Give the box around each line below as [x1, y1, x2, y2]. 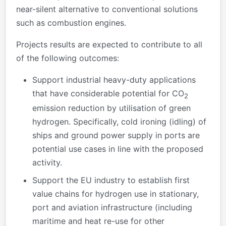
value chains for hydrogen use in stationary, [32, 188, 199, 199]
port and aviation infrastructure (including [32, 202, 192, 212]
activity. [32, 157, 62, 167]
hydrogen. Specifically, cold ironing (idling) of [32, 116, 206, 127]
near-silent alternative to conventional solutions [16, 4, 198, 14]
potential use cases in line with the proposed [32, 143, 203, 154]
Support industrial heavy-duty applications [32, 74, 196, 85]
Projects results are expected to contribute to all [16, 39, 202, 49]
